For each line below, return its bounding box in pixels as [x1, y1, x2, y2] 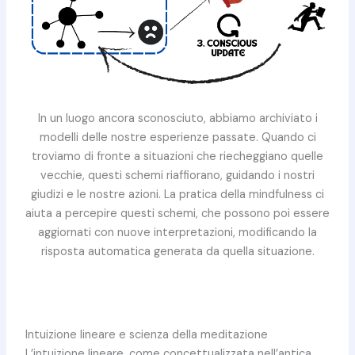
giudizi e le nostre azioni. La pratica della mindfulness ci [31, 186, 324, 202]
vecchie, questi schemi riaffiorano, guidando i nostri [40, 167, 315, 183]
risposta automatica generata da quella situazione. [40, 243, 315, 259]
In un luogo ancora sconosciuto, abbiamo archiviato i [37, 110, 318, 126]
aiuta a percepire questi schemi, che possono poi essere [25, 205, 330, 221]
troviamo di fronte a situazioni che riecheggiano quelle [32, 148, 323, 164]
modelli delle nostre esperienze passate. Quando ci [39, 129, 316, 145]
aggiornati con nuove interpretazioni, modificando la [38, 224, 317, 240]
